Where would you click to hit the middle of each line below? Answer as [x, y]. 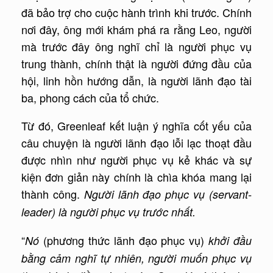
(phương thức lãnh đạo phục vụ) [124, 240]
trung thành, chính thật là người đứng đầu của [136, 64]
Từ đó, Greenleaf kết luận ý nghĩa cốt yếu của [136, 126]
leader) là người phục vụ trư [89, 212]
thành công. [53, 194]
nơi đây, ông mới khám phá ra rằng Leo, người [136, 30]
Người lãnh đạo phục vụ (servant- [168, 194]
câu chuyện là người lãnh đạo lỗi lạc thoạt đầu [136, 143]
